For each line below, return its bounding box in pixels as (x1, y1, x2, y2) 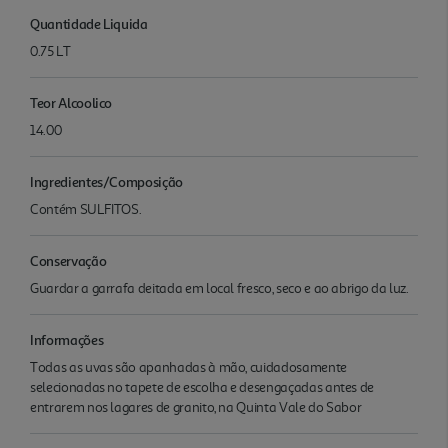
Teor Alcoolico (30, 93, 113, 111)
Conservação (30, 251, 107, 269)
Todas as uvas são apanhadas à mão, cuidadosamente (30, 358, 347, 376)
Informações (30, 330, 104, 348)
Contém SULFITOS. (30, 200, 142, 218)
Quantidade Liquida (30, 14, 148, 32)
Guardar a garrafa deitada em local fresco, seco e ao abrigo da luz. (30, 279, 409, 297)
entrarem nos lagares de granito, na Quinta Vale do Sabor (30, 398, 362, 416)
